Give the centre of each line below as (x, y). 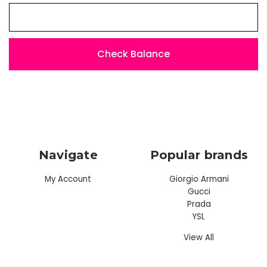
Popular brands (199, 155)
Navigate (68, 155)
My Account (68, 179)
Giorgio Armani (199, 179)
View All (199, 237)
